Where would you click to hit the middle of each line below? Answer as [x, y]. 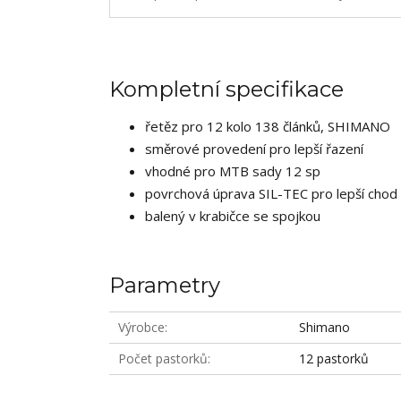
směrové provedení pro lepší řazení [254, 149]
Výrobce [141, 328]
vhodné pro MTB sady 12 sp [233, 171]
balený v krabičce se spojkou [233, 216]
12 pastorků [334, 359]
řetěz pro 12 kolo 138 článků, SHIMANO [268, 127]
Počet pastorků [163, 359]
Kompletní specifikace [226, 90]
